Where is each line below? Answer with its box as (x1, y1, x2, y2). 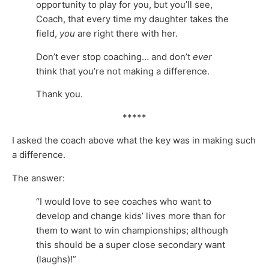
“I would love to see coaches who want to (36, 195, 211, 207)
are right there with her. (77, 28, 178, 40)
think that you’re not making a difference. (36, 65, 210, 77)
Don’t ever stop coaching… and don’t (36, 50, 193, 62)
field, (36, 28, 59, 40)
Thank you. (36, 88, 83, 100)
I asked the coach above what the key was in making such (12, 134, 256, 147)
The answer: (12, 172, 65, 184)
